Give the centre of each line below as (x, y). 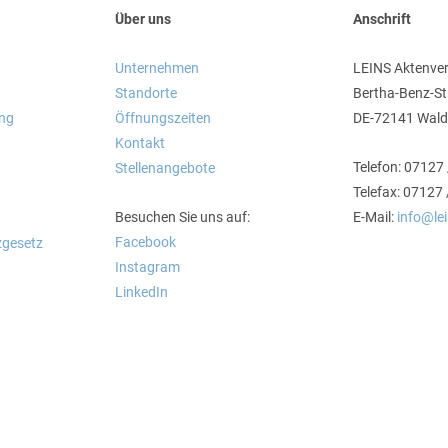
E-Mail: (375, 217)
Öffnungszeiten (162, 118)
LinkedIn (141, 292)
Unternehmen (156, 68)
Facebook (145, 242)
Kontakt (139, 143)
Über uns (142, 19)
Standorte (145, 93)
